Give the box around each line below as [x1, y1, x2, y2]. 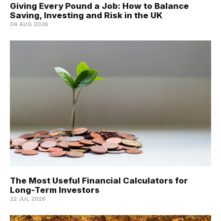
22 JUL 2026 [10, 195, 46, 203]
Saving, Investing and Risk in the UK [10, 10, 163, 21]
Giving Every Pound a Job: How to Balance [10, 1, 189, 11]
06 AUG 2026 [10, 21, 49, 28]
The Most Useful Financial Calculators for [10, 176, 188, 186]
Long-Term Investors [10, 185, 100, 195]
